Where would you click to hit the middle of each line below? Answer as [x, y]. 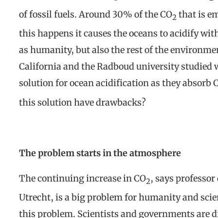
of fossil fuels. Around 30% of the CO [96, 14]
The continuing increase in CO [82, 178]
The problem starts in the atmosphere [100, 153]
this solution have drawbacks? [82, 102]
